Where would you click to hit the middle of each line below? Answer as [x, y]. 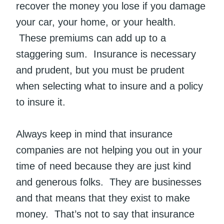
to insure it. [41, 102]
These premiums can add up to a [91, 38]
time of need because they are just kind [103, 166]
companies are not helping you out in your [109, 150]
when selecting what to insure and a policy [109, 86]
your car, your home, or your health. [96, 22]
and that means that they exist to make [103, 198]
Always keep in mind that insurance [94, 134]
